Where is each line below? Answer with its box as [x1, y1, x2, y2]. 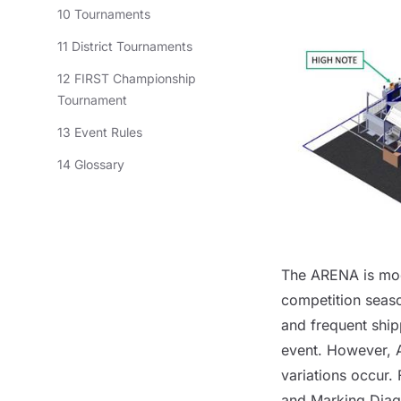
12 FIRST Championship [57, 71, 196, 86]
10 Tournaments [57, 6, 150, 21]
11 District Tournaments [57, 38, 192, 54]
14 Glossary [57, 157, 124, 172]
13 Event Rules [57, 124, 142, 140]
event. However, [280, 341, 396, 359]
